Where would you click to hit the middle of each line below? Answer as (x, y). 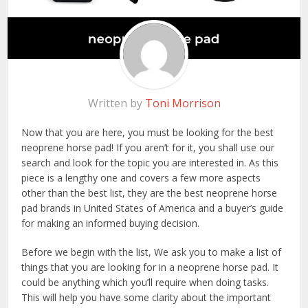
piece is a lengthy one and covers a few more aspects (141, 178)
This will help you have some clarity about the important (146, 298)
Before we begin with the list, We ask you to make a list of (152, 252)
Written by (116, 103)
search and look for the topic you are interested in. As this (150, 163)
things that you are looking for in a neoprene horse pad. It (150, 267)
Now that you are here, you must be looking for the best (148, 133)
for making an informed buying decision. (111, 223)
